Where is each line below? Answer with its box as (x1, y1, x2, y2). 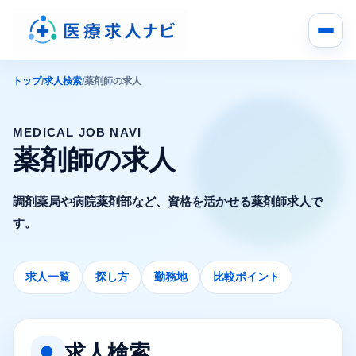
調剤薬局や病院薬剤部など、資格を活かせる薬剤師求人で (13, 195, 323, 208)
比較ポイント (213, 270, 280, 283)
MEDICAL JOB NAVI (13, 126, 142, 139)
